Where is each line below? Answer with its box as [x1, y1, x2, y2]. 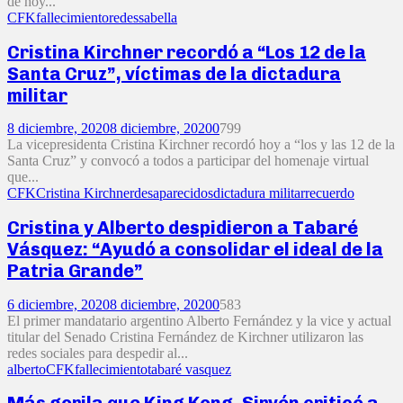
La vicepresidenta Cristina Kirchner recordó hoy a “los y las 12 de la [7, 137, 395, 153]
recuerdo [305, 185, 354, 201]
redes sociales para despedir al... [7, 345, 188, 361]
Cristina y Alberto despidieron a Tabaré [7, 217, 358, 239]
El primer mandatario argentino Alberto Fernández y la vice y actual [7, 312, 391, 328]
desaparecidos [134, 185, 213, 201]
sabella [139, 10, 177, 26]
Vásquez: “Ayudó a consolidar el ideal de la [7, 238, 383, 261]
